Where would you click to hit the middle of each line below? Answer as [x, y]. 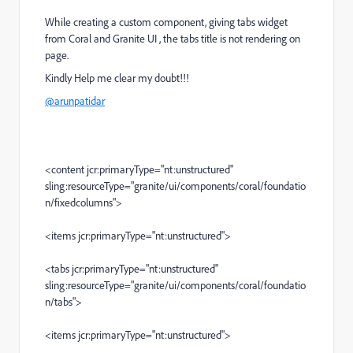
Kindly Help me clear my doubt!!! [117, 78]
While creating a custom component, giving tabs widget [166, 22]
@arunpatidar [75, 101]
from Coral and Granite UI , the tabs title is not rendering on [173, 39]
